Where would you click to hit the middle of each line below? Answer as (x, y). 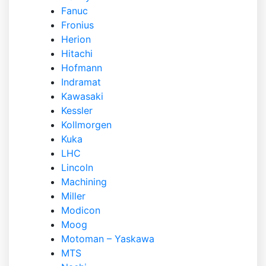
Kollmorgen (86, 125)
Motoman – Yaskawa (108, 239)
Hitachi (77, 53)
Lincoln (77, 167)
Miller (73, 196)
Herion (76, 39)
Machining (84, 182)
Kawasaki (82, 96)
